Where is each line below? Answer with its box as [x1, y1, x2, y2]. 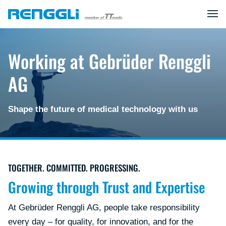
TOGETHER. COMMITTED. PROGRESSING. [8, 161, 140, 174]
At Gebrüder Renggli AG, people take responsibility [8, 202, 200, 212]
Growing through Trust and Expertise [8, 176, 205, 197]
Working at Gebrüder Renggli [8, 47, 211, 74]
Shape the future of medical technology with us [8, 104, 198, 114]
